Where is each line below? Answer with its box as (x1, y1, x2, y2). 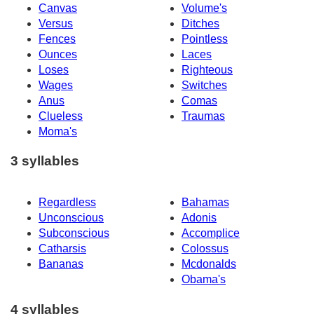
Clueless (39, 109, 83, 122)
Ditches (182, 17, 219, 29)
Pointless (182, 32, 228, 45)
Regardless (39, 196, 96, 209)
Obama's (182, 273, 226, 286)
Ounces (39, 48, 77, 60)
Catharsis (39, 243, 86, 255)
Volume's (182, 1, 227, 14)
